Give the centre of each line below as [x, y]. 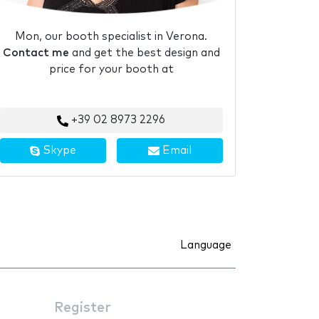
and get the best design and [144, 53]
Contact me [36, 53]
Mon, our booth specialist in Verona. [111, 37]
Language [206, 245]
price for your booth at [111, 70]
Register [83, 308]
